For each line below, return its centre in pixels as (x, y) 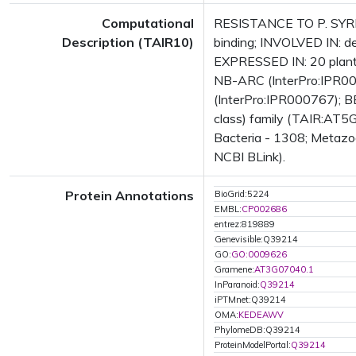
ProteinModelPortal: (253, 345)
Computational (148, 23)
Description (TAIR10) (128, 42)
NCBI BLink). (250, 157)
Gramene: (234, 269)
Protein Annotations (130, 195)
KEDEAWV (261, 315)
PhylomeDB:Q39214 (257, 330)
